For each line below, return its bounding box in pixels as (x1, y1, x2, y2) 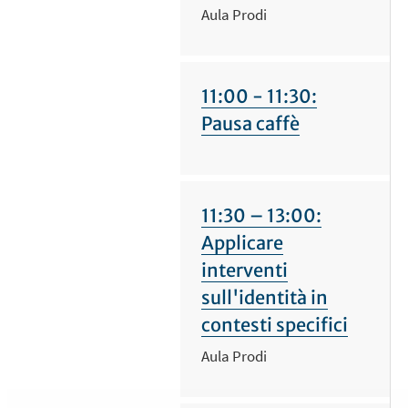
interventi (200, 258, 288, 281)
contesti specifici (200, 312, 348, 336)
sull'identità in (200, 285, 328, 309)
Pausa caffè (200, 111, 300, 135)
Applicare (200, 230, 283, 254)
